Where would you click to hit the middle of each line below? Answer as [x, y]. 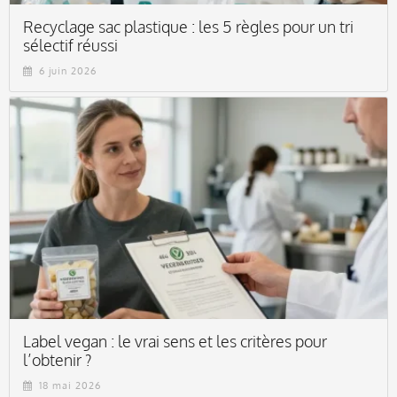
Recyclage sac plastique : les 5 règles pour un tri [188, 27]
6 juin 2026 [68, 71]
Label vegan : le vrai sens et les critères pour [175, 342]
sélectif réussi [70, 46]
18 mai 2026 [70, 386]
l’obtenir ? [58, 360]
